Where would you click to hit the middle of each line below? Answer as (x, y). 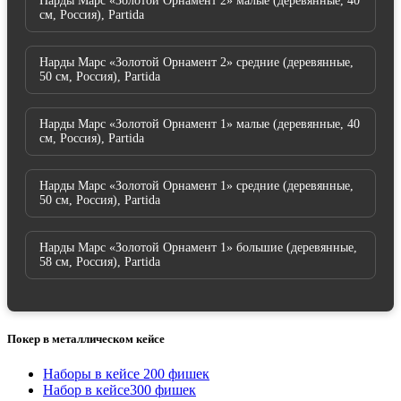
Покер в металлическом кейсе (86, 338)
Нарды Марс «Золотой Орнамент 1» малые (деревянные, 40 (200, 124)
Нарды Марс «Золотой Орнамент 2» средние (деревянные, (196, 63)
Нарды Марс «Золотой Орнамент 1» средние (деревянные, (196, 186)
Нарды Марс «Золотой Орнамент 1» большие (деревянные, (198, 248)
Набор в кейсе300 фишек (119, 389)
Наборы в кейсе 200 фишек (126, 373)
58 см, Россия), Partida (100, 262)
